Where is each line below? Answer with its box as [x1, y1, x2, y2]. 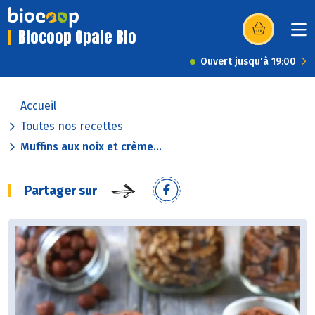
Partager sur [25, 183, 97, 199]
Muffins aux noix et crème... [20, 140, 162, 154]
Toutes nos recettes [20, 120, 123, 134]
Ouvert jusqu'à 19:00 [200, 56, 296, 68]
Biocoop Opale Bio [18, 25, 136, 49]
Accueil [20, 99, 56, 113]
